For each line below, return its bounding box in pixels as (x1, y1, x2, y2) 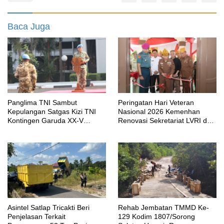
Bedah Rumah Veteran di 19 (118, 125, 207, 133)
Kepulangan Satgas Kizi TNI (7, 107, 96, 115)
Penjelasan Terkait (7, 212, 65, 220)
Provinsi (118, 134, 143, 142)
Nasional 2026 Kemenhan (118, 107, 200, 115)
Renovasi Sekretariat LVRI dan (118, 116, 215, 124)
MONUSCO (7, 125, 44, 133)
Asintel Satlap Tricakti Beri (7, 203, 89, 211)
